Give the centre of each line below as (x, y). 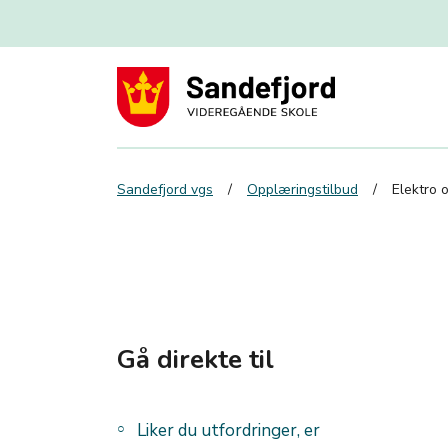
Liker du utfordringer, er (228, 431)
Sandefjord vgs (165, 190)
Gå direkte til (195, 360)
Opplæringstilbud (302, 190)
